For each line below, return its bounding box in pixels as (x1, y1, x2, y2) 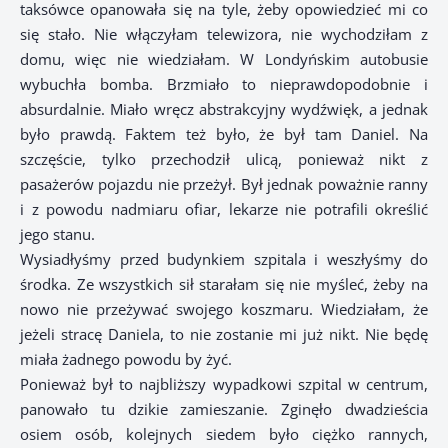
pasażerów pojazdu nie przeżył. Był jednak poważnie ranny (20, 174, 428, 195)
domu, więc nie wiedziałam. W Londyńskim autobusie (20, 49, 428, 70)
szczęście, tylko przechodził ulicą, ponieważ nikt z (20, 149, 428, 170)
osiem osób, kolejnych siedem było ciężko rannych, (20, 424, 428, 445)
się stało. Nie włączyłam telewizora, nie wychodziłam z (20, 24, 428, 45)
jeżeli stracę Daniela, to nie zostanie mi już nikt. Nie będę (20, 324, 428, 345)
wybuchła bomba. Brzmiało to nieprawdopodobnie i (20, 74, 428, 95)
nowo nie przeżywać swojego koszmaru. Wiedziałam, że (20, 299, 428, 320)
